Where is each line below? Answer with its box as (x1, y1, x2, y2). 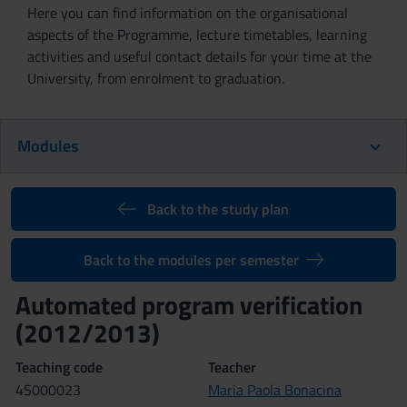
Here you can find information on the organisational (27, 2, 348, 24)
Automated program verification (15, 285, 368, 324)
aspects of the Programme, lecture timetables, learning (27, 24, 367, 45)
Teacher (208, 356, 256, 378)
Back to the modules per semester (83, 249, 299, 271)
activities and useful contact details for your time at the (27, 45, 372, 67)
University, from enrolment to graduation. (27, 67, 284, 89)
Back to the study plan (146, 198, 289, 220)
